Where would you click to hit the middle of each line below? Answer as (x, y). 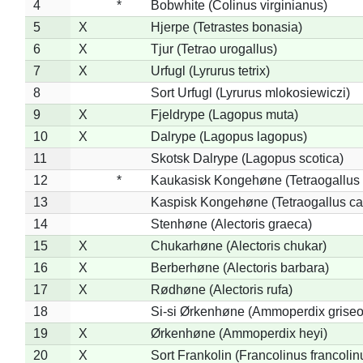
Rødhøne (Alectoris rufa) (221, 289)
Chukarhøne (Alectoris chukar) (238, 246)
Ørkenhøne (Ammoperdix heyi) (239, 333)
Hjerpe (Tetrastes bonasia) (226, 27)
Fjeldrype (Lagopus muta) (224, 114)
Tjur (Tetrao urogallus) (214, 49)
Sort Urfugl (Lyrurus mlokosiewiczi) (250, 92)
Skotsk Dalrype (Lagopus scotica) (247, 158)
